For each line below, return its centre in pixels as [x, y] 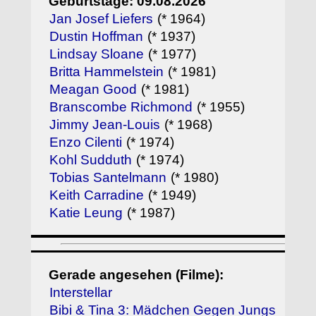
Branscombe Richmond [121, 107]
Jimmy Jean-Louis [105, 124]
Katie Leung [86, 212]
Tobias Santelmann [108, 177]
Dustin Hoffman [97, 36]
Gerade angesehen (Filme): [136, 275]
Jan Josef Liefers [103, 18]
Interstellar [81, 293]
